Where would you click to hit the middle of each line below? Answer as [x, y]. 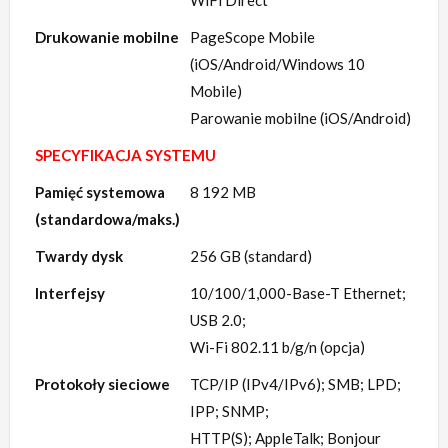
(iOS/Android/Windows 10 [277, 64]
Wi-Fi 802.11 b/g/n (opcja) [277, 347]
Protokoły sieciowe [102, 384]
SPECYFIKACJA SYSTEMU [125, 155]
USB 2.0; [218, 320]
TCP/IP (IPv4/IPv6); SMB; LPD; [295, 384]
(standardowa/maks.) [107, 219]
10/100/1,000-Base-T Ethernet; [298, 293]
